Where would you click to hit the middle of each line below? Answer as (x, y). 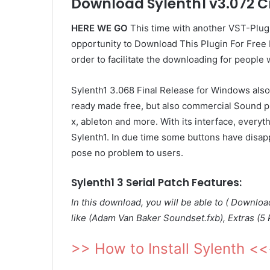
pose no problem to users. (127, 152)
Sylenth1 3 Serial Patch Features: (156, 182)
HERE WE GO (99, 28)
